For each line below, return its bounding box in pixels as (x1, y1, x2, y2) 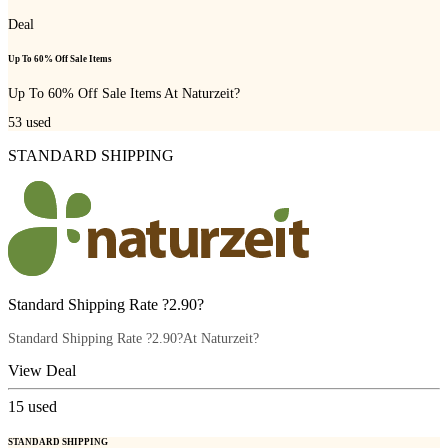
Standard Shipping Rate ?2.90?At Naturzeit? (8, 331, 259, 347)
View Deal (8, 362, 76, 380)
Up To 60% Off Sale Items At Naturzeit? (8, 85, 240, 101)
